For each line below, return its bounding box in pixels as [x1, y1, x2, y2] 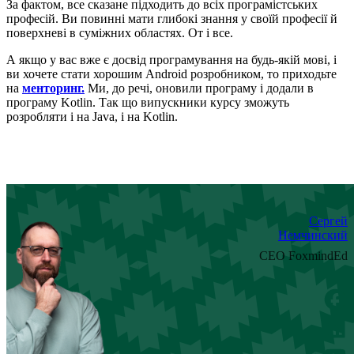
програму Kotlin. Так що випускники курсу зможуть [6, 96, 289, 110]
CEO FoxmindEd [259, 249, 348, 263]
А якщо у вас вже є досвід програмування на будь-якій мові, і [6, 53, 337, 67]
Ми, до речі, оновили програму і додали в [85, 81, 314, 96]
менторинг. [22, 81, 85, 96]
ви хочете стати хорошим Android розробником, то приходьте [6, 67, 337, 81]
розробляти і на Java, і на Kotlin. [6, 110, 178, 124]
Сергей [309, 214, 348, 228]
